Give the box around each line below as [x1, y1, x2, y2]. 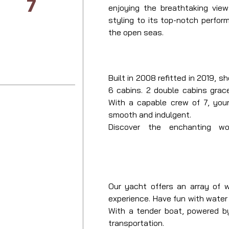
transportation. [108, 218, 164, 228]
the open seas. [108, 27, 164, 37]
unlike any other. [108, 158, 169, 169]
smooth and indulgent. [108, 109, 191, 120]
